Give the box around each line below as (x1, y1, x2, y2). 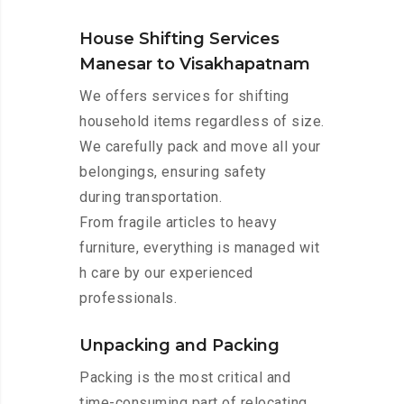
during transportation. (79, 188, 222, 207)
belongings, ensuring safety (79, 163, 267, 181)
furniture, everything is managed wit (79, 239, 319, 257)
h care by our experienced (79, 264, 253, 282)
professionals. (79, 289, 177, 308)
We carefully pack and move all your (79, 138, 321, 156)
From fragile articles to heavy (79, 214, 277, 232)
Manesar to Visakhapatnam (79, 54, 310, 75)
